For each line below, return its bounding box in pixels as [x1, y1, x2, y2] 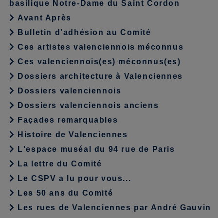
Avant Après [15, 14, 72, 22]
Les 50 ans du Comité [15, 189, 113, 198]
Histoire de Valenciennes [15, 130, 128, 139]
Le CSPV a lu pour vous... [15, 174, 131, 183]
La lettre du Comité [15, 160, 102, 168]
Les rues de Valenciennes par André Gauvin [15, 203, 211, 212]
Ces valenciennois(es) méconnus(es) [15, 57, 181, 66]
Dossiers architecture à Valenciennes [15, 72, 183, 81]
